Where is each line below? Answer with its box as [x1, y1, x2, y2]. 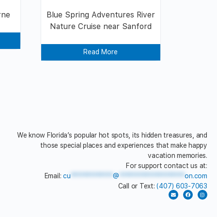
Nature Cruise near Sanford [49, 22, 152, 31]
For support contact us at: [126, 161, 207, 170]
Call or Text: [118, 182, 157, 190]
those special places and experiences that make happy [40, 141, 207, 150]
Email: [44, 171, 63, 180]
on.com [185, 171, 207, 180]
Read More [83, 48, 118, 56]
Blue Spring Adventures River [46, 10, 155, 20]
